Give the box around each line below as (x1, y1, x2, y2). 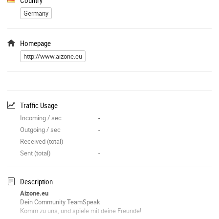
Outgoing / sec (20, 125, 61, 134)
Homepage (20, 38, 51, 48)
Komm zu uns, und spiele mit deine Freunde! (20, 206, 141, 215)
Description (20, 176, 53, 186)
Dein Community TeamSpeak (20, 197, 100, 206)
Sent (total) (20, 148, 51, 157)
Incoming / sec (20, 113, 62, 122)
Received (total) (20, 136, 64, 146)
